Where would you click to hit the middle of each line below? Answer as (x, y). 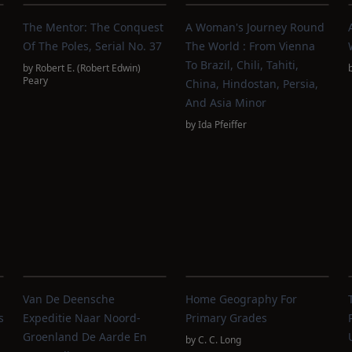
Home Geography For (241, 299)
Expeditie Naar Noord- (82, 318)
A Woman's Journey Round (255, 27)
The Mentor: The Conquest (93, 27)
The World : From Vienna (250, 46)
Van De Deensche (69, 299)
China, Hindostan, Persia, (251, 84)
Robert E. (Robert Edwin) (88, 68)
